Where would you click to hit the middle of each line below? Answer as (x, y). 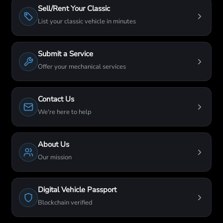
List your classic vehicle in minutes (87, 21)
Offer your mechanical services (82, 67)
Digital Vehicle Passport (77, 190)
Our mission (55, 157)
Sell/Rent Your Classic (74, 8)
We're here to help (65, 112)
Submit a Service (65, 54)
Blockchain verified (65, 203)
